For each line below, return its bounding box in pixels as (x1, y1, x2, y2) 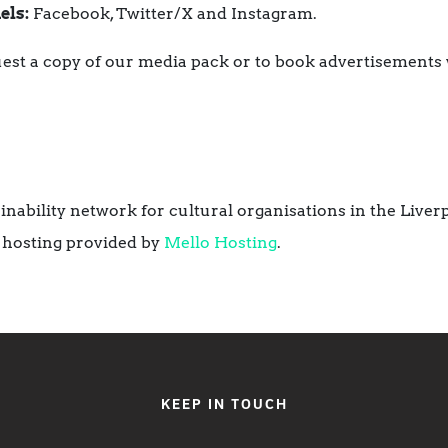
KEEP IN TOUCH (160, 398, 288, 414)
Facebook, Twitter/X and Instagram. (29, 4, 317, 24)
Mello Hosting (164, 233, 277, 253)
